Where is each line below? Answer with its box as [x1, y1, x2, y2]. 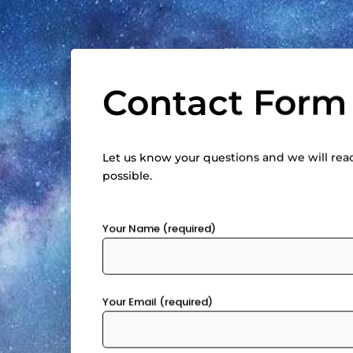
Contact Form [102, 80, 347, 124]
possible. [102, 168, 152, 183]
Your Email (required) [102, 294, 213, 310]
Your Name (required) [102, 221, 216, 236]
